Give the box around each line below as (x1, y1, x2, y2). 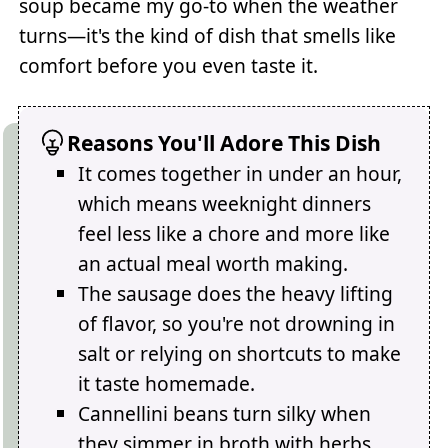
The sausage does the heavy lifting (78, 279, 394, 307)
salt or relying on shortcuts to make (78, 339, 402, 367)
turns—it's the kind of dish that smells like (19, 22, 397, 50)
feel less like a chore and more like (78, 219, 391, 247)
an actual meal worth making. (78, 249, 349, 277)
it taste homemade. (78, 369, 256, 397)
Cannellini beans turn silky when (78, 399, 372, 427)
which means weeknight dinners (78, 189, 372, 217)
